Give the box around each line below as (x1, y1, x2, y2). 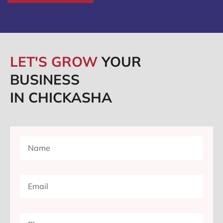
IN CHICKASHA (10, 89, 112, 107)
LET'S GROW (10, 53, 102, 71)
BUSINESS (10, 71, 80, 89)
